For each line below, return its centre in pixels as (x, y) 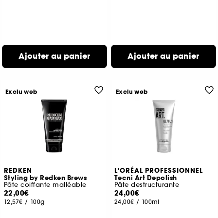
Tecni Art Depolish (145, 178)
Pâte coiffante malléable (45, 185)
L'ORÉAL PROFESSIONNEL (158, 171)
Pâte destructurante (147, 185)
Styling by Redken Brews (45, 178)
